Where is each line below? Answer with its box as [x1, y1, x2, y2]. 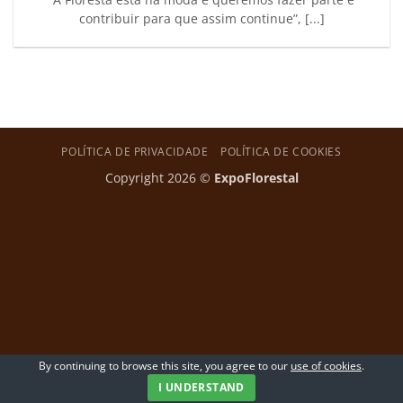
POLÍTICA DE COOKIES [219, 143, 342, 159]
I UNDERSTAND [158, 380, 245, 395]
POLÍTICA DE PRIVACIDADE [61, 143, 209, 159]
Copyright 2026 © [104, 168, 214, 186]
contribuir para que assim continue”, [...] [78, 10, 325, 28]
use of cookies [291, 358, 362, 373]
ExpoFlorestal [213, 168, 299, 186]
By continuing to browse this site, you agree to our [39, 358, 291, 373]
